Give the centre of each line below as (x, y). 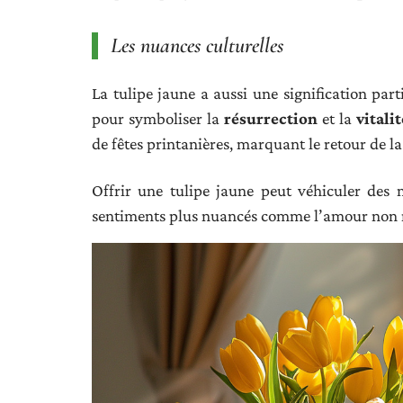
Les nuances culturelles (197, 45)
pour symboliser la (158, 118)
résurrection (271, 118)
